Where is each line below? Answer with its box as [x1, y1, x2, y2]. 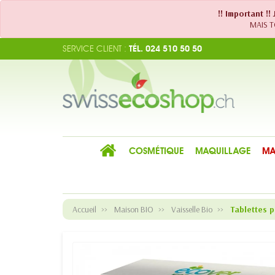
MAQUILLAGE [195, 145, 251, 157]
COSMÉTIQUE [128, 145, 184, 157]
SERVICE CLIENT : [63, 43, 126, 54]
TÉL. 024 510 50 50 [126, 43, 202, 54]
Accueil [72, 204, 96, 215]
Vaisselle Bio [171, 204, 212, 215]
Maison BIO [114, 204, 153, 215]
